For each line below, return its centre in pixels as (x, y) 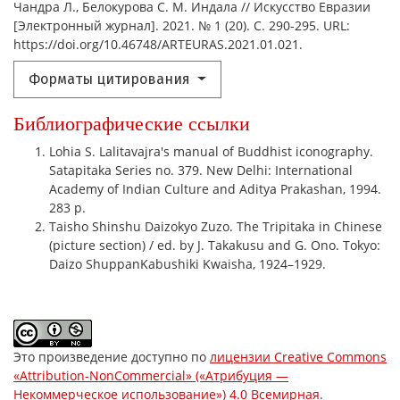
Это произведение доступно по (112, 357)
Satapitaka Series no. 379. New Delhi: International (201, 171)
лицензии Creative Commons (298, 357)
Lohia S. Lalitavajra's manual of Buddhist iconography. (211, 152)
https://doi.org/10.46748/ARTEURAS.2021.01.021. (158, 45)
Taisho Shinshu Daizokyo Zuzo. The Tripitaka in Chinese (216, 227)
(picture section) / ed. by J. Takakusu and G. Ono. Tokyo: (215, 246)
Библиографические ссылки (132, 124)
